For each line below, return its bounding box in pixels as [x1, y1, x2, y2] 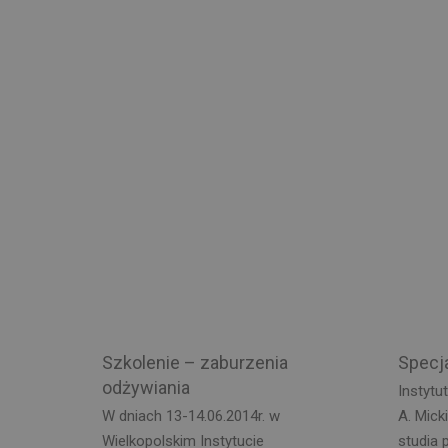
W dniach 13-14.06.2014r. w [102, 407, 280, 425]
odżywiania [102, 376, 190, 398]
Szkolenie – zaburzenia [102, 351, 288, 373]
